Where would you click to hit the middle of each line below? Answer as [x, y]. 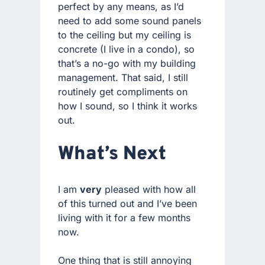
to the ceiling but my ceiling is [125, 35]
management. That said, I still [123, 77]
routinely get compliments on [123, 91]
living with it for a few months [124, 217]
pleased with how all [149, 189]
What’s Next [112, 155]
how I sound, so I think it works [127, 106]
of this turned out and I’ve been [127, 203]
